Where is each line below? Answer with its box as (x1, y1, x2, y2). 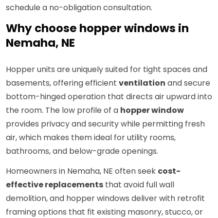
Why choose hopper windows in (6, 20, 189, 36)
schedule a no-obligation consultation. (6, 2, 152, 14)
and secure (165, 77, 210, 89)
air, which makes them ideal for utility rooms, (6, 132, 176, 144)
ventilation (119, 77, 165, 89)
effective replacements (6, 179, 103, 191)
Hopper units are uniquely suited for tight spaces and (6, 64, 207, 75)
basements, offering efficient (6, 77, 119, 89)
